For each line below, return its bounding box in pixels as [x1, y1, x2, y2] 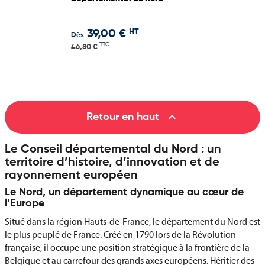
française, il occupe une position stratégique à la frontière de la [5, 242, 250, 253]
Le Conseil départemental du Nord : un [5, 144, 221, 156]
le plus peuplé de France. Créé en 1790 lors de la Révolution [5, 229, 236, 240]
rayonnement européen [5, 170, 138, 182]
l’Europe [5, 198, 44, 209]
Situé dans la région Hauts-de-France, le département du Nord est [5, 216, 260, 227]
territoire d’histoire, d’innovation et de [5, 157, 219, 169]
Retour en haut [86, 112, 159, 122]
